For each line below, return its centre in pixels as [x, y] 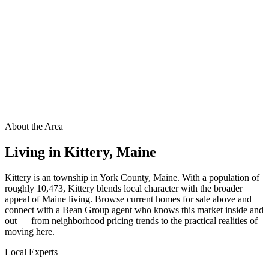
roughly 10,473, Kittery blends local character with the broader [124, 189]
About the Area [34, 127]
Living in [35, 152]
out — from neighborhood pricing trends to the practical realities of [131, 221]
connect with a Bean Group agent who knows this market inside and [134, 210]
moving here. [30, 232]
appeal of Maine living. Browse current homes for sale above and [128, 199]
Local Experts [31, 252]
